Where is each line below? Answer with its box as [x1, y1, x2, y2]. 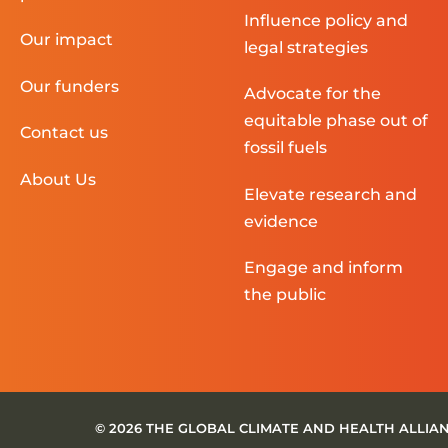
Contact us [20, 123, 108, 143]
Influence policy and [243, 10, 408, 30]
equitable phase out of [243, 111, 428, 131]
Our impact [20, 30, 113, 50]
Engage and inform [243, 258, 403, 278]
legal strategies [243, 37, 368, 57]
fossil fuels [243, 138, 327, 158]
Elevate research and [243, 184, 417, 204]
